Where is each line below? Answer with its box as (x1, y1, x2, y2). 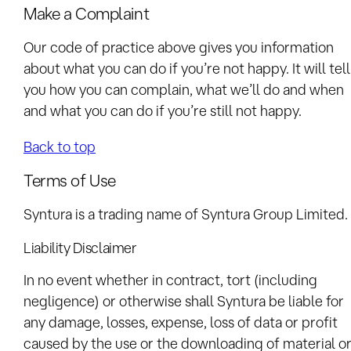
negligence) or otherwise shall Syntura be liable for (24, 293, 344, 309)
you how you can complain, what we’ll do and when (24, 81, 344, 98)
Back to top (24, 138, 96, 154)
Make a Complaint (24, 4, 150, 24)
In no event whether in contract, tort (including (24, 272, 317, 288)
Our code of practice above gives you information (24, 39, 334, 56)
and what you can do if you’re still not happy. (24, 103, 302, 119)
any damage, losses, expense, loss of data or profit (24, 314, 338, 331)
